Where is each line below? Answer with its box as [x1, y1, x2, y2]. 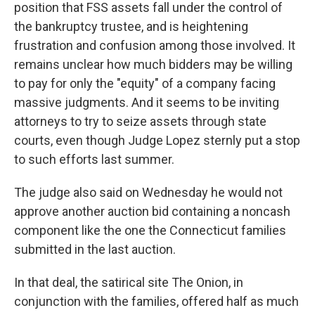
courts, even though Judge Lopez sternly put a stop [14, 133, 300, 148]
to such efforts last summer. [14, 152, 174, 167]
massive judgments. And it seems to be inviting [14, 95, 279, 110]
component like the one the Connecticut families [14, 223, 286, 238]
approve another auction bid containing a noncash [14, 204, 290, 219]
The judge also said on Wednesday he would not [14, 185, 283, 200]
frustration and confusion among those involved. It [14, 38, 295, 53]
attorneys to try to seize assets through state [14, 114, 266, 129]
